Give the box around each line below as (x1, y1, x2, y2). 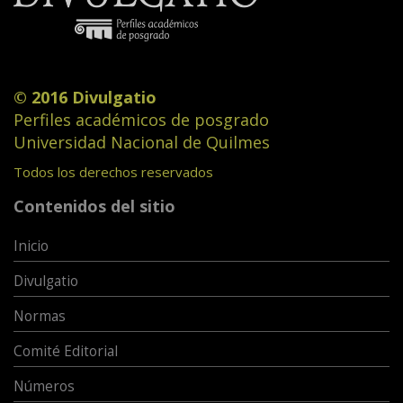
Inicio (13, 236, 49, 255)
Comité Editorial (13, 341, 118, 361)
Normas (13, 306, 66, 326)
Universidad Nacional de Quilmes (13, 130, 270, 153)
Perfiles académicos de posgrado (13, 108, 269, 130)
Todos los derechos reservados (13, 162, 213, 181)
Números (13, 376, 75, 396)
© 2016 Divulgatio (13, 85, 157, 108)
